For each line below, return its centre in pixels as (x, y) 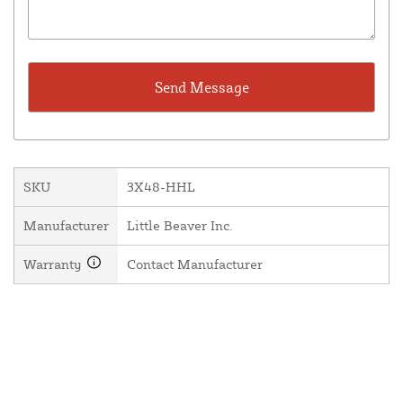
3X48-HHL (161, 187)
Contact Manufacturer (195, 264)
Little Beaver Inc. (180, 226)
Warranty (54, 264)
